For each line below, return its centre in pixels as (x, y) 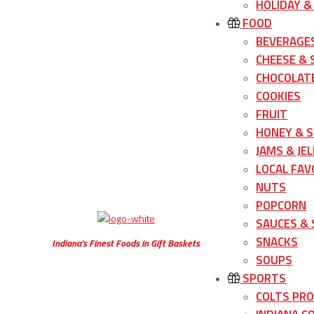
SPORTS (263, 278)
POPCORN (281, 205)
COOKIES (279, 96)
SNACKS (277, 242)
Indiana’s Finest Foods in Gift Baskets (126, 243)
